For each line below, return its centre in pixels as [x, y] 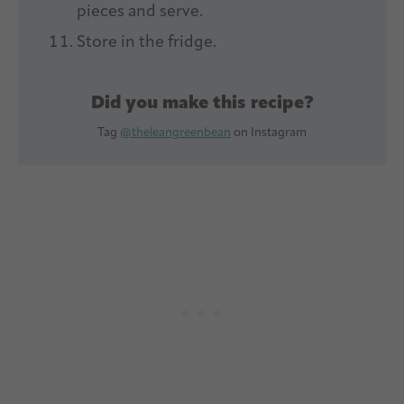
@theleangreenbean [175, 133]
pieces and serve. [140, 13]
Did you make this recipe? [202, 104]
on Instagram [269, 133]
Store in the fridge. [147, 43]
